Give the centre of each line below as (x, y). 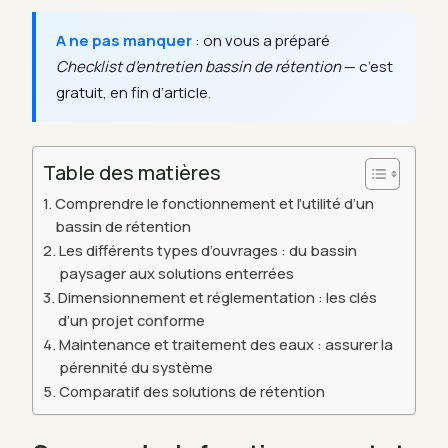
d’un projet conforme (131, 319)
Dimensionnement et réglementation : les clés (217, 296)
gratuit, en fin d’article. (133, 92)
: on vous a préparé (261, 40)
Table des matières (132, 172)
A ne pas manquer (124, 40)
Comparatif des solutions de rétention (191, 390)
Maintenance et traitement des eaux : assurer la (225, 343)
